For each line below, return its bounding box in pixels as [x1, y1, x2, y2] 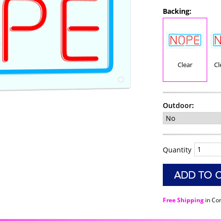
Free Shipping [162, 196, 204, 205]
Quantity [162, 145, 191, 155]
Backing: [162, 6, 191, 16]
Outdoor [162, 101, 192, 110]
